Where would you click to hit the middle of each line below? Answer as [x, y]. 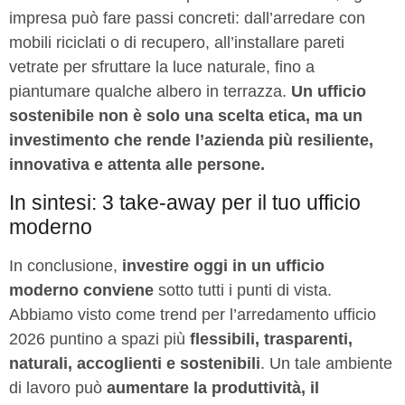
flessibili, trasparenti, [271, 339]
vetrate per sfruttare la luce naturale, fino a [162, 67]
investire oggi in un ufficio [223, 265]
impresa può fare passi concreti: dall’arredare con [187, 19]
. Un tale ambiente [326, 363]
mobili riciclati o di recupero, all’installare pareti [177, 43]
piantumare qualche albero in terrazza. [150, 92]
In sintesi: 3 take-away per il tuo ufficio [185, 202]
